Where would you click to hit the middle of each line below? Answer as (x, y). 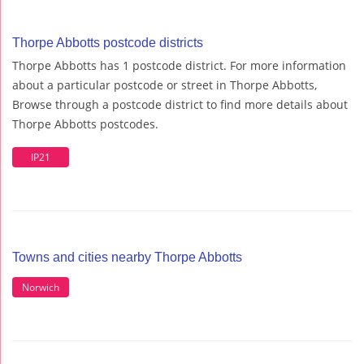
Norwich (41, 287)
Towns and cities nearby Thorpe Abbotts (127, 258)
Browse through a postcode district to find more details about (180, 105)
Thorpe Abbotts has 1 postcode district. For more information (179, 66)
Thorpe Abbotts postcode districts (108, 43)
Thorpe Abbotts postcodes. (85, 124)
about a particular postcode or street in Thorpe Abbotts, (165, 85)
